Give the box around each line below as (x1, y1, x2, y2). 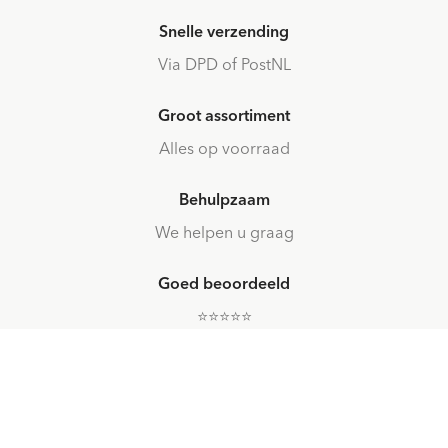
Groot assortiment (158, 104, 290, 125)
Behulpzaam (178, 188, 270, 209)
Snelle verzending (159, 20, 289, 41)
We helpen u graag (154, 221, 294, 242)
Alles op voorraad (158, 137, 290, 158)
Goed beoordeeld (158, 272, 290, 293)
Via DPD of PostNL (157, 53, 291, 74)
